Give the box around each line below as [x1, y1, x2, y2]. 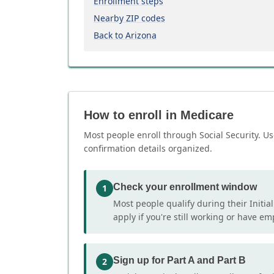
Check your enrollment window [113, 182, 257, 192]
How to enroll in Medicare [84, 108, 234, 122]
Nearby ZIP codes [94, 12, 165, 24]
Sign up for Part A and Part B [113, 255, 246, 265]
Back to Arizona [94, 29, 157, 41]
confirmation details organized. [84, 143, 212, 154]
